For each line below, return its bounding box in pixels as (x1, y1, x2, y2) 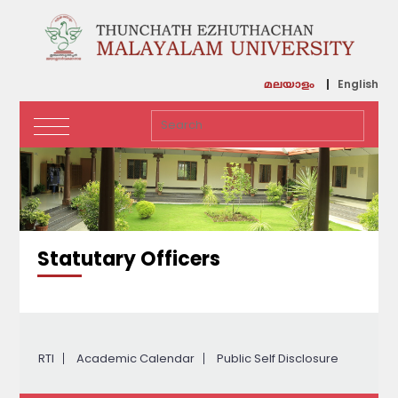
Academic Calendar (76, 349, 195, 367)
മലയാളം (263, 78, 314, 92)
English (337, 76, 378, 92)
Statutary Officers (37, 244, 221, 273)
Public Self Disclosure (216, 349, 338, 367)
